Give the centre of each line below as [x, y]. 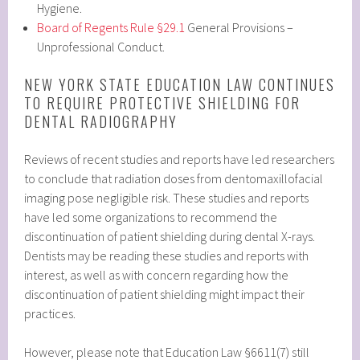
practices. [50, 314]
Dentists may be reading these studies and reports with [167, 256]
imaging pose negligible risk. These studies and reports [167, 198]
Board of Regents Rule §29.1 [111, 27]
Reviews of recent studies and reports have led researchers [180, 160]
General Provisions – [239, 27]
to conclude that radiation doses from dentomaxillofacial [174, 179]
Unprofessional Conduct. [101, 46]
